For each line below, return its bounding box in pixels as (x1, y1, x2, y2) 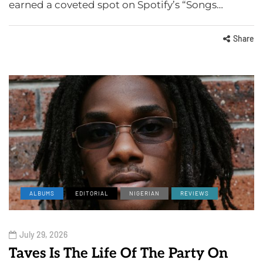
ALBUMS (29, 189, 55, 197)
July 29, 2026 (19, 229, 68, 240)
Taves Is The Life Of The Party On (9, 244, 228, 262)
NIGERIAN (129, 189, 160, 197)
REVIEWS (180, 189, 209, 197)
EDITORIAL (75, 189, 109, 197)
